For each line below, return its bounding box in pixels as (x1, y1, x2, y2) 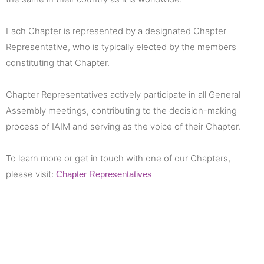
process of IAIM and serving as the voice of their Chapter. (6, 120, 240, 132)
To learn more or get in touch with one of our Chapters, (6, 152, 230, 164)
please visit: (6, 168, 56, 180)
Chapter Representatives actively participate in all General (6, 88, 240, 100)
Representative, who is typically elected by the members (6, 41, 236, 52)
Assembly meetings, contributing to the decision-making (6, 104, 237, 116)
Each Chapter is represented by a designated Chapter (6, 25, 226, 37)
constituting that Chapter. (6, 57, 110, 68)
